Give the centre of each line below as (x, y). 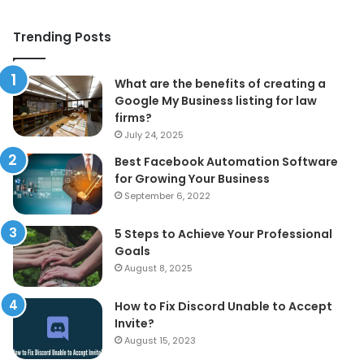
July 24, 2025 (154, 135)
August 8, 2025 (158, 269)
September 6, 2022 (167, 196)
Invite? (134, 324)
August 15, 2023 (160, 341)
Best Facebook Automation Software (226, 162)
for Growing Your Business (192, 179)
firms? (133, 118)
